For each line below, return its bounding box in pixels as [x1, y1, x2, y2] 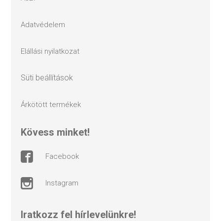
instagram [47, 179, 79, 188]
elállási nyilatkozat [25, 46, 80, 56]
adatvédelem [25, 20, 66, 29]
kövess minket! [27, 126, 90, 138]
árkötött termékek [25, 100, 81, 109]
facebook [49, 152, 79, 161]
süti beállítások [26, 73, 74, 82]
